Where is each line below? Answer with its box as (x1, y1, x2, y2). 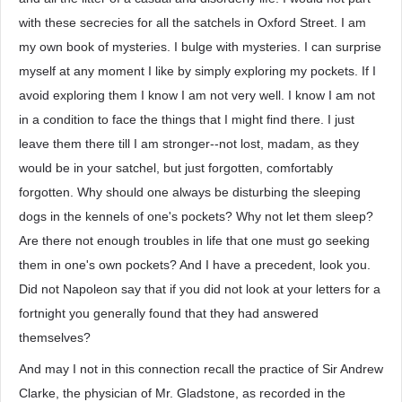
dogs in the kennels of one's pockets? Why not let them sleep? (19, 209, 373, 223)
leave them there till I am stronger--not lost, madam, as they (19, 136, 359, 151)
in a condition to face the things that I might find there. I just (19, 112, 354, 127)
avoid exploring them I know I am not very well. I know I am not (19, 88, 375, 102)
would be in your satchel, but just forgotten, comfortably (19, 161, 333, 175)
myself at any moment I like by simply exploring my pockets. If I (19, 64, 376, 78)
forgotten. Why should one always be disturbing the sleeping (19, 185, 361, 199)
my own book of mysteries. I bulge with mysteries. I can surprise (19, 39, 381, 54)
